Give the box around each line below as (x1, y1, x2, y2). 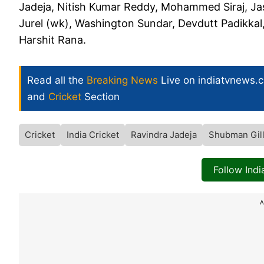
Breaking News (87, 74, 158, 87)
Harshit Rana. (19, 34, 86, 47)
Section (81, 91, 120, 103)
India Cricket (67, 129, 119, 141)
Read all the (27, 74, 87, 87)
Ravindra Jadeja (131, 129, 197, 141)
